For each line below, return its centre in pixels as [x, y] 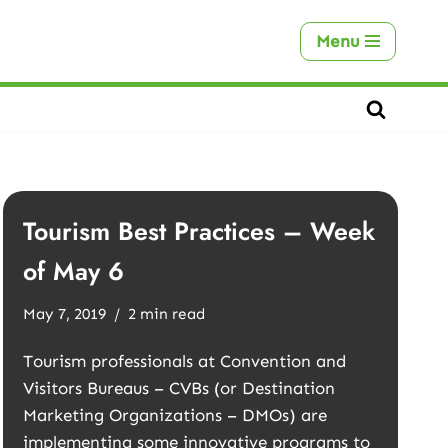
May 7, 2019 [65, 314]
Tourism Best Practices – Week [199, 231]
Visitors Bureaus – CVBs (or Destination [179, 388]
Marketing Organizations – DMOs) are [175, 415]
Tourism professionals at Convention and [185, 361]
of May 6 [74, 271]
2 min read [167, 314]
